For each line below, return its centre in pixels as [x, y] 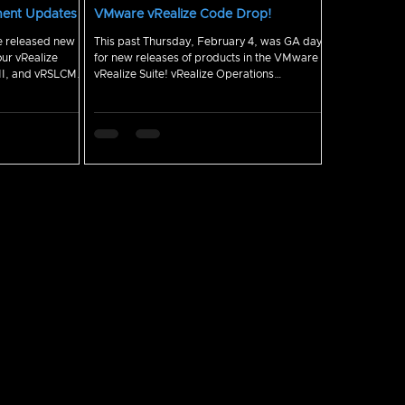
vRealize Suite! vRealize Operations [132, 74]
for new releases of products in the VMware [206, 58]
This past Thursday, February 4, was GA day [208, 42]
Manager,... [125, 90]
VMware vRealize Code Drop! [183, 14]
